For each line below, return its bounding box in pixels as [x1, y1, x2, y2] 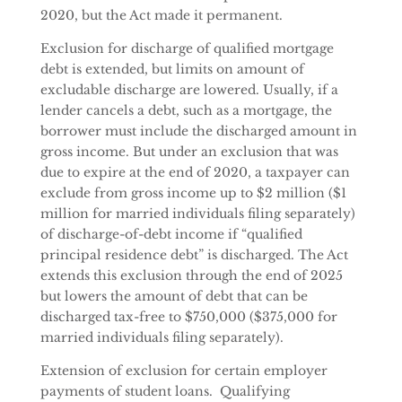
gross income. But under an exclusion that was [39, 144, 338, 160]
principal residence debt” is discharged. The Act [39, 247, 348, 263]
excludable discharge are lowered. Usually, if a [39, 82, 338, 98]
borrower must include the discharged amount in [39, 123, 357, 139]
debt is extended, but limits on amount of [39, 61, 304, 77]
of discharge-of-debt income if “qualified [39, 226, 302, 242]
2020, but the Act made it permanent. [39, 7, 283, 23]
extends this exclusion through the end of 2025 [39, 267, 343, 284]
